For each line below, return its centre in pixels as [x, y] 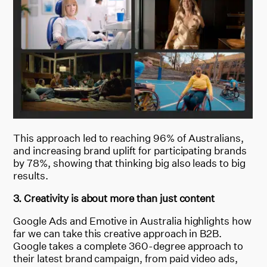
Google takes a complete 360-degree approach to [128, 246]
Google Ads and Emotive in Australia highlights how [132, 221]
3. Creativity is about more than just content [114, 198]
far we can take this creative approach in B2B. [118, 233]
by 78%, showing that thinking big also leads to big [129, 163]
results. [31, 175]
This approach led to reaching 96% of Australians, [128, 138]
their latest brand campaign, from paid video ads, [125, 258]
